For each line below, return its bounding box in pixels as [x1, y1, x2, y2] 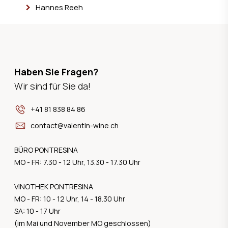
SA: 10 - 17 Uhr [14, 206, 61, 216]
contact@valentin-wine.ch [31, 120, 119, 130]
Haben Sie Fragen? [14, 65, 98, 78]
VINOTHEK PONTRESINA [14, 181, 93, 191]
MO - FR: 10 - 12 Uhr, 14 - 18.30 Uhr [14, 193, 125, 204]
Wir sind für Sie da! [14, 79, 91, 92]
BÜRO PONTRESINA [14, 145, 78, 155]
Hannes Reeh [36, 2, 83, 13]
